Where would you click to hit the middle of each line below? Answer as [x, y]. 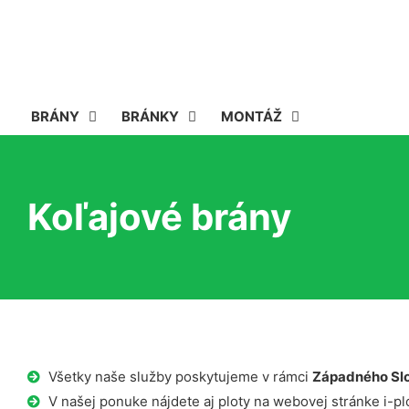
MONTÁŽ [252, 116]
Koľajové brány [159, 217]
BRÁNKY [150, 116]
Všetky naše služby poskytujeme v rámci [180, 377]
